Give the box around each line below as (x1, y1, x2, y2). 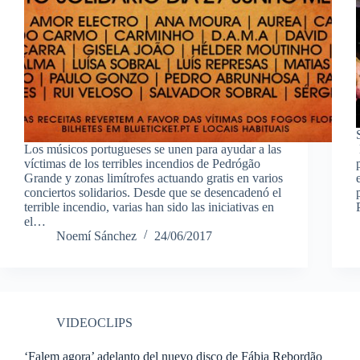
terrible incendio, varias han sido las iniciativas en (24, 199, 274, 214)
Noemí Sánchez (56, 228, 137, 243)
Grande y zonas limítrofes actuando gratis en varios (24, 170, 283, 185)
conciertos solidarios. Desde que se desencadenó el (24, 185, 281, 199)
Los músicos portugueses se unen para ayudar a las (24, 141, 281, 156)
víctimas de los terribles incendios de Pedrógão (24, 156, 260, 170)
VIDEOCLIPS (56, 315, 133, 329)
